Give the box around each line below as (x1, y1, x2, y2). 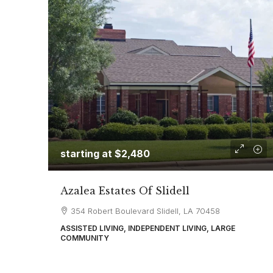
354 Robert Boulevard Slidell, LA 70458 (71, 206, 220, 216)
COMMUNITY (60, 233, 109, 243)
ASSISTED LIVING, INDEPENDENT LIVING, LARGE (60, 224, 235, 233)
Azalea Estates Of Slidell (60, 185, 190, 197)
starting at (60, 147, 115, 160)
